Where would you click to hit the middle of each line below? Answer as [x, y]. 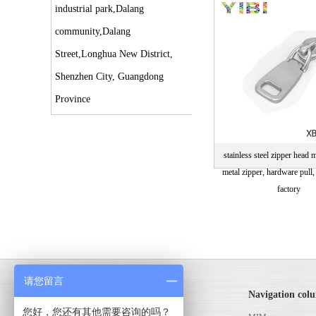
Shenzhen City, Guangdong [110, 76]
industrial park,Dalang [100, 8]
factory [288, 189]
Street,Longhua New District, [114, 54]
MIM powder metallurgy [104, 294]
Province [73, 99]
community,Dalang [93, 31]
